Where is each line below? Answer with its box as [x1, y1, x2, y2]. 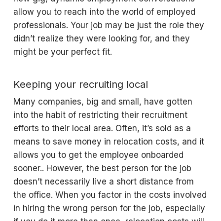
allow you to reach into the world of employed [13, 7, 195, 17]
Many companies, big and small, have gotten [13, 97, 192, 107]
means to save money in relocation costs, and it [13, 137, 204, 147]
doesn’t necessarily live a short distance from [13, 177, 194, 186]
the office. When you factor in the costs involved [13, 190, 207, 200]
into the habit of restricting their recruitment [13, 110, 187, 120]
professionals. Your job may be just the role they [13, 20, 204, 30]
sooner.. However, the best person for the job [13, 163, 191, 173]
